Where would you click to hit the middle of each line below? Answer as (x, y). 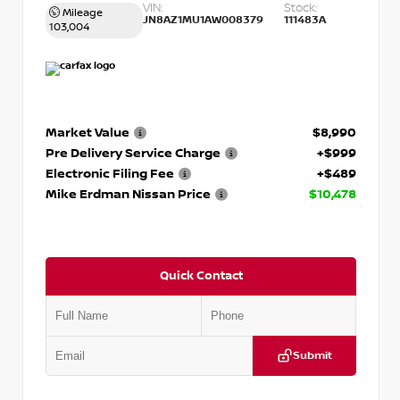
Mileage (81, 12)
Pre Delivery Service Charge (133, 153)
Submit (312, 355)
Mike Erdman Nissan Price (128, 194)
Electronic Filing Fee (110, 173)
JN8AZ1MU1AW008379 (203, 20)
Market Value (87, 132)
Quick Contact (201, 275)
